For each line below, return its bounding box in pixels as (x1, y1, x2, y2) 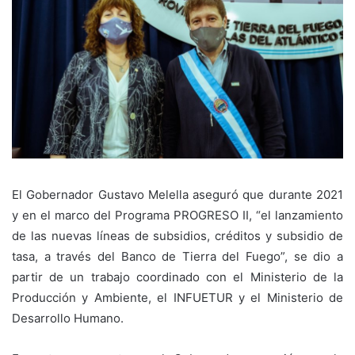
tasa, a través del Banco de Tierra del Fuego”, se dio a (12, 249, 343, 265)
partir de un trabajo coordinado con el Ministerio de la (12, 269, 343, 285)
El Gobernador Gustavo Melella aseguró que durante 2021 (12, 187, 343, 203)
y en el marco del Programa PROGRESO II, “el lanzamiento (12, 208, 343, 223)
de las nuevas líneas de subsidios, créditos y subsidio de (12, 228, 343, 244)
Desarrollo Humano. (12, 311, 124, 326)
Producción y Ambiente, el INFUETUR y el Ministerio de (12, 290, 343, 306)
